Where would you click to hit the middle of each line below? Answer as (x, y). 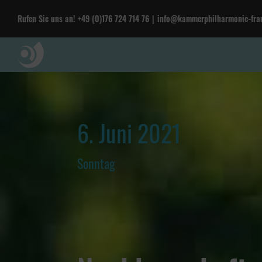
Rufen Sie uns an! (46, 18)
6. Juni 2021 (129, 133)
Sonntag (96, 163)
